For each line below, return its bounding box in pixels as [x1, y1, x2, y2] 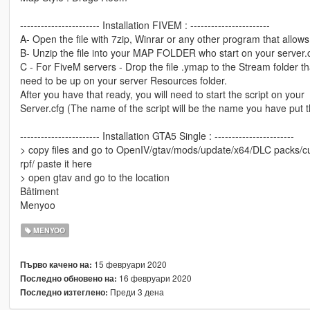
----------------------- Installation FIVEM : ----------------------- [19, 18, 270, 33]
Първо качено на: [19, 259, 92, 271]
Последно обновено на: [19, 273, 117, 285]
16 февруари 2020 [116, 272, 192, 284]
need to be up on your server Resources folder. [19, 73, 227, 88]
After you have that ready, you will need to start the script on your [19, 87, 304, 102]
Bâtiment [19, 184, 59, 199]
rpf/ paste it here [19, 156, 92, 171]
